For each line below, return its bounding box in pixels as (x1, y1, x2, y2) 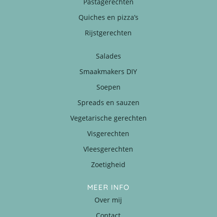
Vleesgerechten (83, 144, 134, 154)
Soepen (96, 82, 121, 92)
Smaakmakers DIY (79, 66, 138, 76)
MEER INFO (87, 182, 130, 192)
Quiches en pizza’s (78, 12, 139, 22)
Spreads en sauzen (77, 97, 139, 107)
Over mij (94, 195, 123, 204)
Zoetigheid (91, 159, 126, 169)
